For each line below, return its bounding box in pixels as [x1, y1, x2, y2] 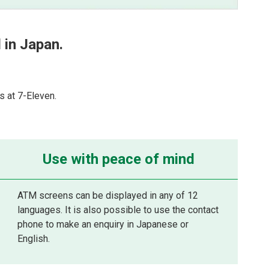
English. [17, 233, 50, 244]
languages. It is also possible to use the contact [17, 204, 219, 216]
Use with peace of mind [43, 151, 195, 168]
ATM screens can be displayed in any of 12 [17, 190, 199, 201]
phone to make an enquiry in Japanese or [17, 219, 189, 230]
